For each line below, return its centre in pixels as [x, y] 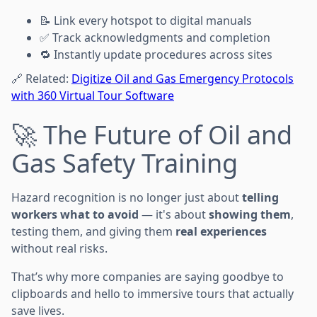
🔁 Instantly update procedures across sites [156, 54]
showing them [250, 214]
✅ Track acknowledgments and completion [155, 37]
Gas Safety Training [125, 163]
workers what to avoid [75, 214]
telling [260, 197]
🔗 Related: [41, 78]
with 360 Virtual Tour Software [93, 95]
